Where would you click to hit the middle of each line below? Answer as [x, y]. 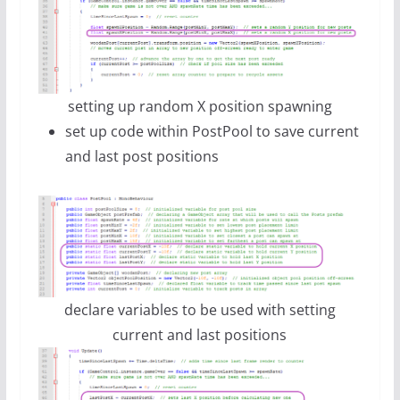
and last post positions [142, 157]
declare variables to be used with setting [200, 309]
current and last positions [200, 334]
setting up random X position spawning [200, 107]
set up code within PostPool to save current [212, 132]
